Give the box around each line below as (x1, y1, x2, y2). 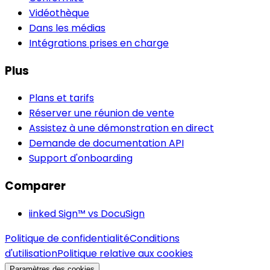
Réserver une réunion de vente (29, 106, 174, 121)
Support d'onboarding (29, 151, 133, 166)
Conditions (130, 231, 180, 245)
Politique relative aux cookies (57, 246, 193, 260)
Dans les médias (29, 21, 105, 36)
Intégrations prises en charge (29, 36, 169, 51)
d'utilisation (5, 246, 57, 260)
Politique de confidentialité (5, 231, 130, 245)
